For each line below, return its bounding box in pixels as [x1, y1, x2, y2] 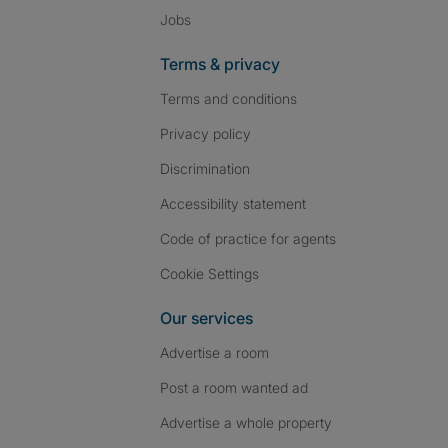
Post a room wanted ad [160, 379, 308, 396]
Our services [160, 308, 253, 328]
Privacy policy [160, 125, 251, 142]
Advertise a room [160, 344, 269, 361]
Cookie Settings [170, 265, 259, 282]
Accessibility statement [160, 195, 306, 212]
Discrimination [160, 160, 250, 177]
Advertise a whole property [160, 414, 332, 431]
